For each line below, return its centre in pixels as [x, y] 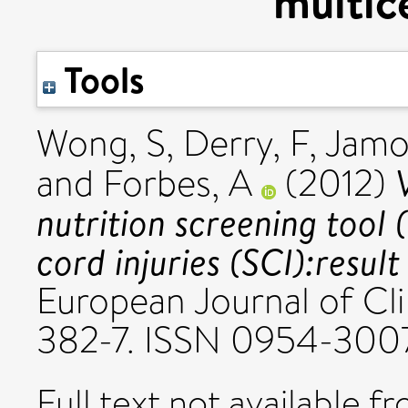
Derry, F [246, 143]
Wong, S [101, 143]
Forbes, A [178, 184]
